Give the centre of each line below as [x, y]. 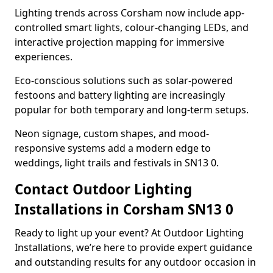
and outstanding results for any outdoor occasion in [135, 262]
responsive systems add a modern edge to [113, 148]
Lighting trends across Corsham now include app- [129, 13]
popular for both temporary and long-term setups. [132, 110]
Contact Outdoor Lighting [103, 189]
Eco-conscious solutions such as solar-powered [124, 80]
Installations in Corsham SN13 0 [124, 209]
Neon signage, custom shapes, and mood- [112, 133]
